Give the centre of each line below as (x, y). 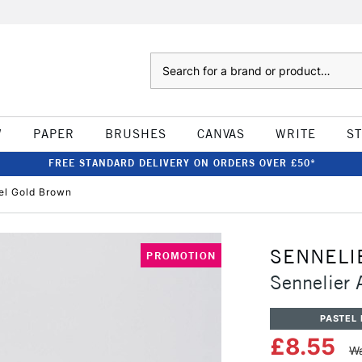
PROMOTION (181, 255)
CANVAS (221, 134)
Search (166, 61)
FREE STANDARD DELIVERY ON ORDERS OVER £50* (182, 163)
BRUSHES (135, 134)
